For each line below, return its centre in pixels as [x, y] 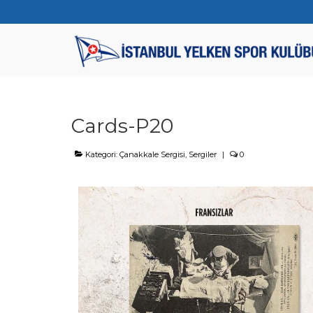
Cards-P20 [122, 126]
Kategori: [101, 154]
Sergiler [203, 154]
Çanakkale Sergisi [152, 154]
